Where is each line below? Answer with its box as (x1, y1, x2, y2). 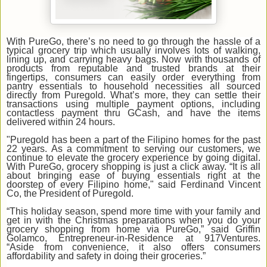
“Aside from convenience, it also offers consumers (7, 242, 260, 253)
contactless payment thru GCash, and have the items (7, 108, 260, 119)
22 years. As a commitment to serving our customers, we (7, 144, 260, 154)
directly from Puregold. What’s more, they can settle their (7, 90, 260, 101)
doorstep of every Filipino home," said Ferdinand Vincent (7, 179, 260, 190)
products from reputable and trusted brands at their (7, 63, 260, 74)
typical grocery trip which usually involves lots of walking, (7, 45, 260, 56)
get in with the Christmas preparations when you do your (7, 215, 260, 226)
